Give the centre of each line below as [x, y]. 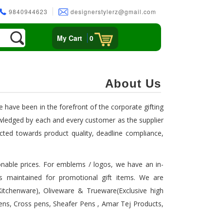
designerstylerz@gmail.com [112, 11]
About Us [133, 83]
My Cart [70, 38]
